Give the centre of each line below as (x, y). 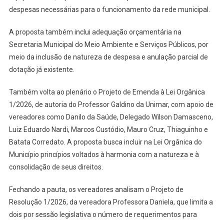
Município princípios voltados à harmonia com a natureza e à (104, 154)
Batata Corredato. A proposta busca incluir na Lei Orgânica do (105, 142)
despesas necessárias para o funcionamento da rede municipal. (109, 9)
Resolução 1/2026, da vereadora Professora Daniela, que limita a (111, 202)
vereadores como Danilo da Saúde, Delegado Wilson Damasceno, (111, 117)
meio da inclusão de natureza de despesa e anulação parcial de (108, 57)
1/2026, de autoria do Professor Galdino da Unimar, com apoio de (111, 104)
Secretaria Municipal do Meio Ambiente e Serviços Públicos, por (108, 44)
